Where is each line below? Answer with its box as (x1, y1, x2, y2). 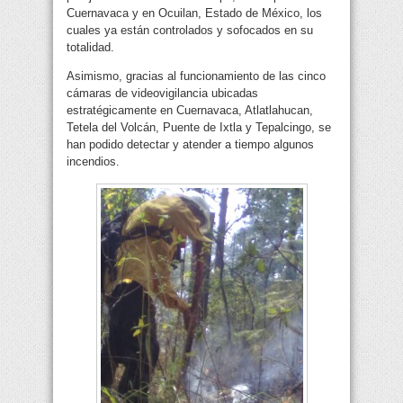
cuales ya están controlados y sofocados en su (67, 23, 313, 38)
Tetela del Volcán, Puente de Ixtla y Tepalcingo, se (67, 121, 331, 135)
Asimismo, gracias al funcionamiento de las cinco (67, 69, 326, 84)
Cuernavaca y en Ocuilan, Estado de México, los (67, 6, 322, 21)
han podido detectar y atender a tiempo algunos (67, 138, 314, 152)
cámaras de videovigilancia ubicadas (67, 86, 258, 101)
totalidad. (67, 40, 114, 55)
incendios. (67, 155, 120, 169)
